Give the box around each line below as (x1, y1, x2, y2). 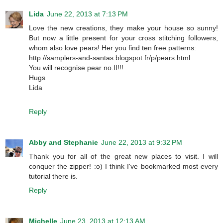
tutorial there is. (29, 172, 78, 181)
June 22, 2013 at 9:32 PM (101, 138, 182, 147)
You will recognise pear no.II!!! (29, 64, 123, 72)
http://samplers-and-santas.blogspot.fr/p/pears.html (29, 54, 190, 62)
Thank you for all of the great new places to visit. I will (29, 152, 218, 161)
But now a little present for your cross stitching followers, (29, 34, 218, 42)
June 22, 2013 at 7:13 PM (47, 10, 128, 18)
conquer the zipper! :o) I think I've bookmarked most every (29, 162, 218, 171)
